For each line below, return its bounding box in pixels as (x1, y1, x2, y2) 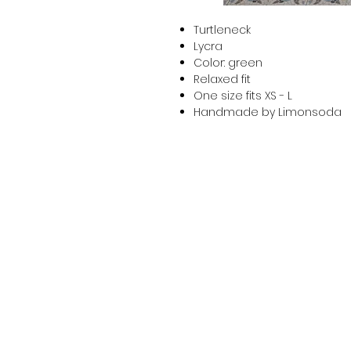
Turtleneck (194, 22, 251, 38)
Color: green (194, 55, 262, 71)
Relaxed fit (194, 71, 251, 87)
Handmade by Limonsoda (194, 104, 342, 120)
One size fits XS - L (194, 88, 292, 103)
